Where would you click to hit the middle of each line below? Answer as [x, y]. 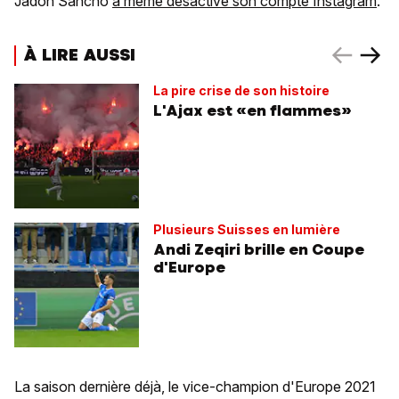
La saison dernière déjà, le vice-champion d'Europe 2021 [195, 387]
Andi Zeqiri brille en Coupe [259, 250]
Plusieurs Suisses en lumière [247, 230]
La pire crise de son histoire [241, 91]
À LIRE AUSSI [79, 54]
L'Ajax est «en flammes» [252, 111]
